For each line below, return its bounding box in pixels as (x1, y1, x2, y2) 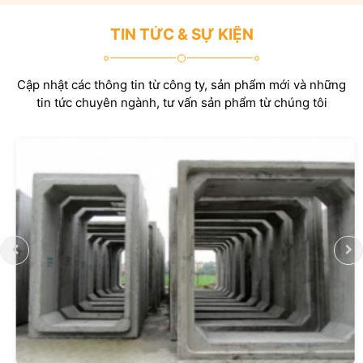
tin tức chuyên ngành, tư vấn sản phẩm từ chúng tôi (36, 94, 327, 110)
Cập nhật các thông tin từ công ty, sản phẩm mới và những (17, 76, 346, 92)
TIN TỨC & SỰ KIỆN (109, 24, 254, 44)
